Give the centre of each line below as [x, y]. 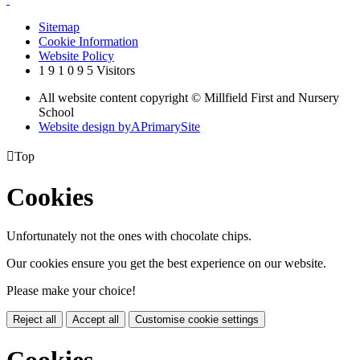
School [56, 112]
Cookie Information [88, 42]
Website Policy [76, 56]
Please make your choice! [71, 291]
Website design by [85, 127]
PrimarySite [170, 127]
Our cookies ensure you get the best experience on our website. [166, 264]
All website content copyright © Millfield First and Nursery [189, 98]
